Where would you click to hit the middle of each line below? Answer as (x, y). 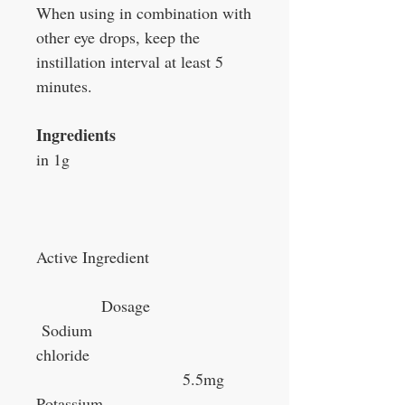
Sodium (64, 330)
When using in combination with (144, 13)
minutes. (64, 86)
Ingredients (76, 135)
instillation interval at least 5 (130, 62)
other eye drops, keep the (118, 38)
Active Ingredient (105, 257)
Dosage (93, 306)
